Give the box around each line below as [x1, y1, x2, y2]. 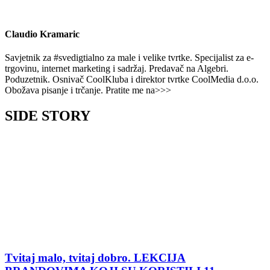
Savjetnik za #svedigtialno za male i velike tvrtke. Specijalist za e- [5, 52, 254, 63]
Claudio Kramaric [5, 28, 80, 39]
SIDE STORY [5, 107, 90, 124]
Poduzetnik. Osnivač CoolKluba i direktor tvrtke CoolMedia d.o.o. [5, 74, 259, 84]
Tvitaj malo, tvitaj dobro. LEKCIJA [5, 251, 186, 265]
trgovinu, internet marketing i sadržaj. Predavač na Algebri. [5, 63, 228, 74]
